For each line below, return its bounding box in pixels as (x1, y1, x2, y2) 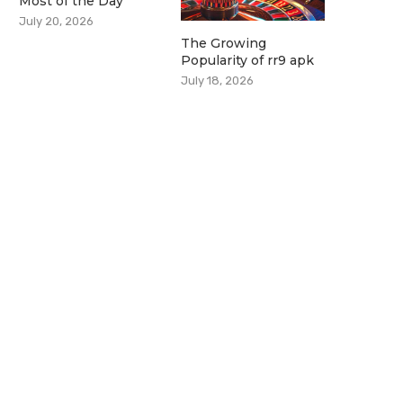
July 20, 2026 (19, 14, 94, 28)
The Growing (181, 34, 267, 51)
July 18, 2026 (181, 73, 255, 87)
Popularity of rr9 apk (181, 51, 315, 68)
